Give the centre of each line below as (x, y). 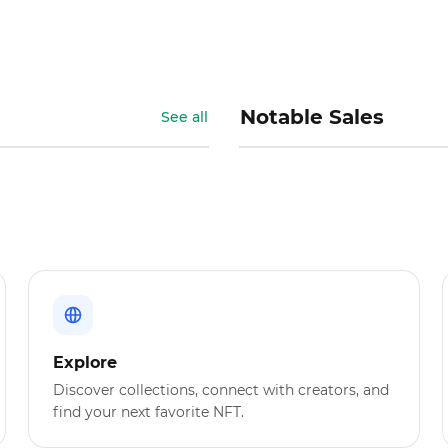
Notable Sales (312, 117)
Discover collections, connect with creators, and (221, 390)
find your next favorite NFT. (149, 412)
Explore (85, 363)
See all (184, 117)
